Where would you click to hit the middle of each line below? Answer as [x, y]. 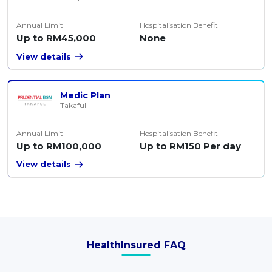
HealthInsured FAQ [136, 245]
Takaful [73, 106]
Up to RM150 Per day [190, 146]
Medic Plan [86, 96]
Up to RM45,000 [56, 38]
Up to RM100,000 [59, 146]
